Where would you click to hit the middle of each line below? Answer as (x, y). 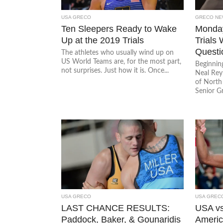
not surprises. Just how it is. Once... (115, 70)
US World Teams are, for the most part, (121, 61)
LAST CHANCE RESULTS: (116, 208)
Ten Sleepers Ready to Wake (119, 29)
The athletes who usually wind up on (118, 53)
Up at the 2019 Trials (103, 40)
